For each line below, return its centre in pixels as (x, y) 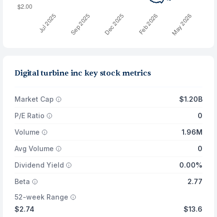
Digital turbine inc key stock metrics (83, 73)
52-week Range (42, 197)
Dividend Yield (39, 165)
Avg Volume (34, 148)
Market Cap (34, 99)
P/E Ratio (30, 116)
